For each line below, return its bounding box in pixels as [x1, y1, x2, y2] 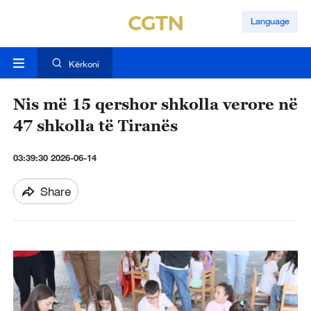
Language [250, 15, 289, 27]
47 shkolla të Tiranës [12, 117, 178, 136]
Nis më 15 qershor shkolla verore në [12, 95, 298, 115]
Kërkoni [68, 58, 99, 70]
